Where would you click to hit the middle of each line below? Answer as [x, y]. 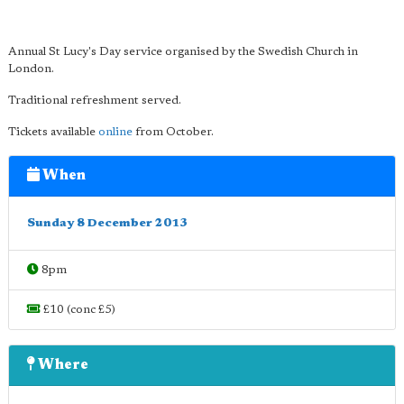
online [115, 132]
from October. [173, 132]
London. [31, 69]
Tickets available [53, 132]
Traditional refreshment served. [95, 101]
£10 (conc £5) [78, 310]
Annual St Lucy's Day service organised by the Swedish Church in [183, 52]
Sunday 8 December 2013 [107, 223]
